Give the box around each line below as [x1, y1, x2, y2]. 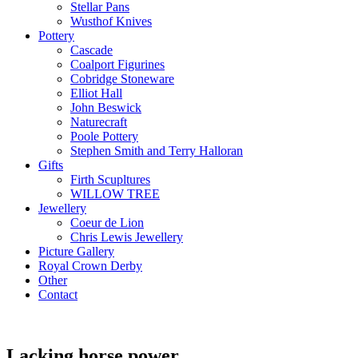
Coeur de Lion [70, 215, 144, 229]
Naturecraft [70, 114, 127, 129]
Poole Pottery [70, 129, 138, 143]
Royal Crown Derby [38, 258, 142, 272]
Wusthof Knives [70, 14, 152, 28]
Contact [38, 287, 78, 301]
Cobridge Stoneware [70, 71, 174, 86]
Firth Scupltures [70, 172, 150, 186]
